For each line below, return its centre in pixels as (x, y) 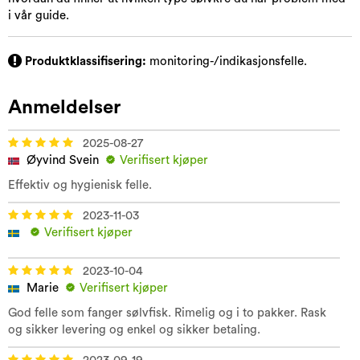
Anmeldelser (64, 108)
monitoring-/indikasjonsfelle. (227, 62)
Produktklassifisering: (84, 62)
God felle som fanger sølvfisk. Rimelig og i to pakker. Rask (167, 313)
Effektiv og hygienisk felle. (80, 186)
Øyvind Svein (63, 161)
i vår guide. (40, 16)
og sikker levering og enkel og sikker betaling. (134, 330)
